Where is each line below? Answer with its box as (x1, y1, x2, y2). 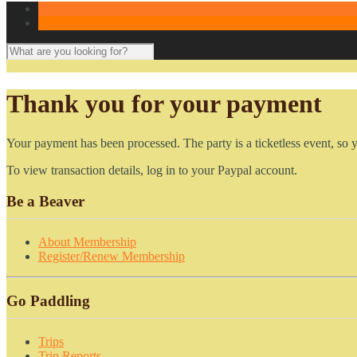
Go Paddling (6, 292, 90, 310)
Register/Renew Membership (38, 249, 185, 263)
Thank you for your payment (6, 89, 322, 119)
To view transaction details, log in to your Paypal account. (6, 163, 297, 177)
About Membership (38, 234, 136, 249)
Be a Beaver (6, 192, 84, 210)
